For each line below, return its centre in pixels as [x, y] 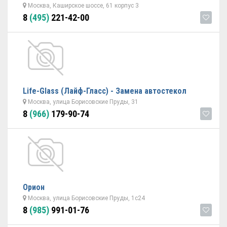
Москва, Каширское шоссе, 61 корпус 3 [83, 6]
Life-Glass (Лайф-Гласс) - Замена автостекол [105, 91]
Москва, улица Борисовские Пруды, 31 [82, 102]
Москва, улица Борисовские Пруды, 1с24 [86, 198]
